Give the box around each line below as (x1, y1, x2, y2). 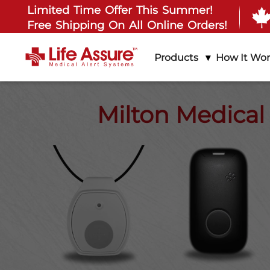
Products (154, 52, 198, 63)
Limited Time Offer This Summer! (27, 4, 213, 17)
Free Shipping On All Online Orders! (27, 19, 228, 32)
